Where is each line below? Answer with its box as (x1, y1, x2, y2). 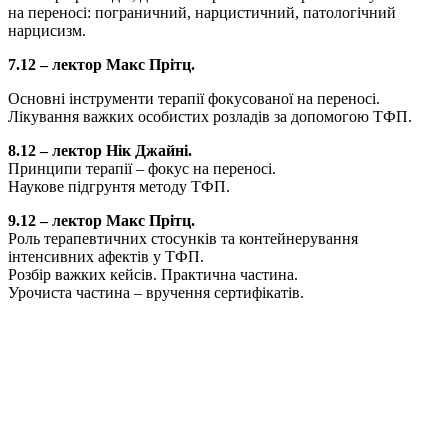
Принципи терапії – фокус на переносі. (8, 160, 276, 178)
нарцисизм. (8, 22, 86, 40)
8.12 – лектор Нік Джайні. (8, 142, 192, 160)
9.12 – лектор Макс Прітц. (8, 212, 195, 230)
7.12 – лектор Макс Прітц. (8, 56, 195, 74)
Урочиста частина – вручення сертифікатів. (8, 284, 304, 302)
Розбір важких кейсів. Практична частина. (8, 266, 298, 284)
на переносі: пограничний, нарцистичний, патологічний (8, 4, 396, 22)
